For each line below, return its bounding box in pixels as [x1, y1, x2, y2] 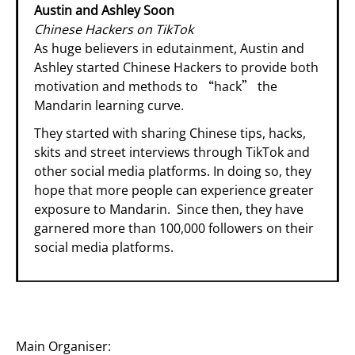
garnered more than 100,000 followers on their [34, 219, 314, 237]
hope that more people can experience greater [34, 181, 314, 199]
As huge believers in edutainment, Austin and [34, 39, 304, 57]
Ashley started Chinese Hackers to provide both [34, 58, 319, 76]
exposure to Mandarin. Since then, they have [34, 200, 303, 218]
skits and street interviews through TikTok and [34, 143, 310, 161]
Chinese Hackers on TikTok [34, 20, 193, 38]
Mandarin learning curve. [34, 96, 184, 114]
